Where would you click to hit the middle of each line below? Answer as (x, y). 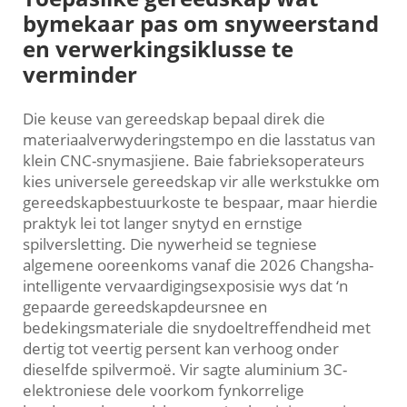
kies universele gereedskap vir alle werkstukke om (201, 182)
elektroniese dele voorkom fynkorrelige (164, 391)
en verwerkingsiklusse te (158, 49)
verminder (80, 74)
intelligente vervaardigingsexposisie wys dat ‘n (185, 286)
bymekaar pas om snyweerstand (201, 24)
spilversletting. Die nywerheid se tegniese (170, 244)
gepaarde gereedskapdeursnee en (145, 307)
